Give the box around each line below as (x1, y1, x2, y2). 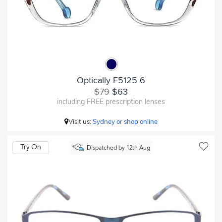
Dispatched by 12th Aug (86, 145, 150, 151)
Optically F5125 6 (77, 74, 145, 86)
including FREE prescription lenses (57, 97, 165, 106)
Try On (20, 143, 41, 151)
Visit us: (68, 117, 93, 125)
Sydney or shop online (93, 117, 158, 125)
